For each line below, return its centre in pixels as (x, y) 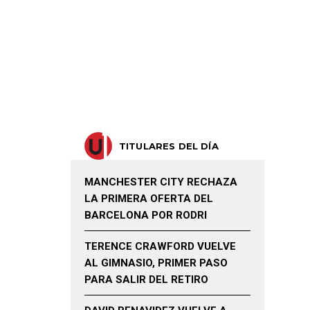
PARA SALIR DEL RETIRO (146, 280)
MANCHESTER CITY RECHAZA (161, 182)
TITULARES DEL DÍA (169, 146)
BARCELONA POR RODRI (146, 216)
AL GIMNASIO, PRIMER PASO (156, 263)
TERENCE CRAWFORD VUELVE (160, 247)
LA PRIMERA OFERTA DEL (149, 199)
